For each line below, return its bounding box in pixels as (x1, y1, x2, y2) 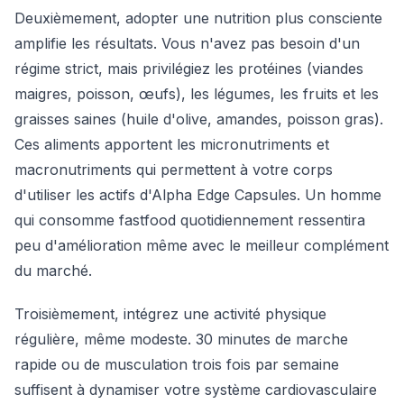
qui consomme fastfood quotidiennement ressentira (14, 211, 365, 229)
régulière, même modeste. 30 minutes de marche (14, 330, 348, 348)
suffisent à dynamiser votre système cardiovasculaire (14, 381, 377, 399)
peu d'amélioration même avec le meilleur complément (14, 236, 389, 254)
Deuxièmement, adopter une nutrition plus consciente (14, 9, 382, 27)
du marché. (14, 262, 92, 280)
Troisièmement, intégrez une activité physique (14, 305, 326, 323)
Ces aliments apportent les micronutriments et (14, 135, 329, 153)
